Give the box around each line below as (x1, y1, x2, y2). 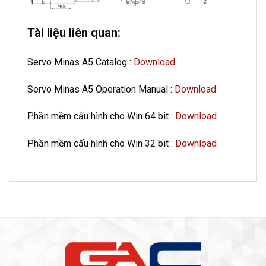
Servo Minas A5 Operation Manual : (27, 83, 175, 95)
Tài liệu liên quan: (27, 25, 121, 40)
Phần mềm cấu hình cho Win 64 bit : (27, 110, 175, 122)
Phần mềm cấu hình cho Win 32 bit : (27, 138, 175, 150)
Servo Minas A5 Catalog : (27, 56, 134, 68)
